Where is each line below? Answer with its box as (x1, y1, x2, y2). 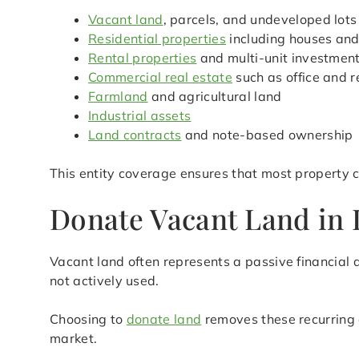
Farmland (88, 88, 148, 105)
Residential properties (88, 30, 227, 47)
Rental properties (88, 50, 197, 67)
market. (50, 330, 98, 347)
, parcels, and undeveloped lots (163, 11, 357, 28)
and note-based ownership (181, 127, 353, 143)
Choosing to (50, 311, 127, 328)
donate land (126, 311, 202, 328)
